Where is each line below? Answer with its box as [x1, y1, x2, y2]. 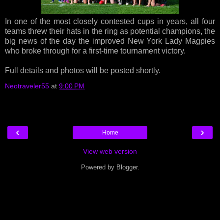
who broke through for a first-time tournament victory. [5, 46, 186, 55]
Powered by [81, 163, 116, 171]
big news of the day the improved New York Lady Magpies [5, 36, 215, 45]
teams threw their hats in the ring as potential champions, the [5, 27, 215, 35]
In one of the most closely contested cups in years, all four [5, 17, 215, 26]
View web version [83, 147, 137, 155]
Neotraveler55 [5, 82, 49, 90]
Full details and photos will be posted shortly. [5, 66, 161, 75]
